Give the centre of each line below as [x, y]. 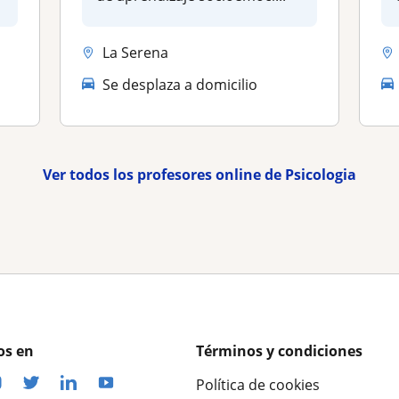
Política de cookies [258, 385]
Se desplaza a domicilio [180, 84]
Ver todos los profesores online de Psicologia [199, 175]
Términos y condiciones [279, 351]
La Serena [136, 52]
